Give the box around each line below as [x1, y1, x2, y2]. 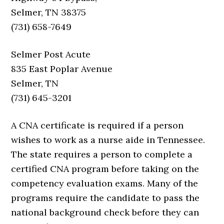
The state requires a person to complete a [11, 148, 193, 160]
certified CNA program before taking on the [11, 162, 199, 174]
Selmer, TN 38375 [11, 6, 86, 18]
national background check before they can [11, 206, 199, 218]
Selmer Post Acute [11, 48, 91, 60]
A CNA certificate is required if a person [11, 119, 184, 131]
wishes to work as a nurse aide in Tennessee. [11, 133, 205, 145]
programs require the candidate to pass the [11, 191, 200, 203]
